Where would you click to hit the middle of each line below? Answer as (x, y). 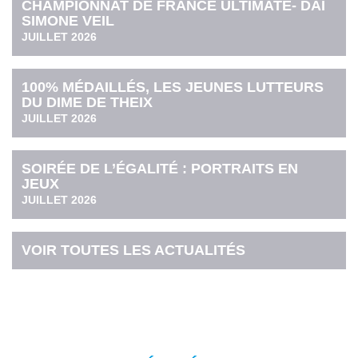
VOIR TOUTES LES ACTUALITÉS (134, 251)
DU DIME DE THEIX (88, 102)
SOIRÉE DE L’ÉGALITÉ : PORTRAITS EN (160, 169)
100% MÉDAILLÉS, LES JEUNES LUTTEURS (173, 87)
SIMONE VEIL (68, 20)
